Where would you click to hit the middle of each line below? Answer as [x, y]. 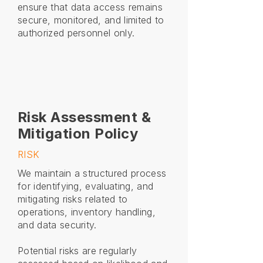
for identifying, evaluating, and [86, 186]
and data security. [57, 225]
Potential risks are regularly [77, 251]
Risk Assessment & [85, 117]
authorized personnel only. [76, 33]
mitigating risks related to [73, 199]
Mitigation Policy [78, 134]
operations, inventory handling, [87, 212]
